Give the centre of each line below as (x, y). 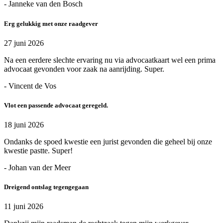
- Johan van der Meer (37, 168)
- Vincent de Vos (30, 86)
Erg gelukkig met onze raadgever (51, 23)
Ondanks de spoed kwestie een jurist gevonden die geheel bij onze (108, 142)
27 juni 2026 (24, 43)
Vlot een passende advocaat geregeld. (56, 105)
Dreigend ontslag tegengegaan (46, 187)
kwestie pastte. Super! (38, 151)
